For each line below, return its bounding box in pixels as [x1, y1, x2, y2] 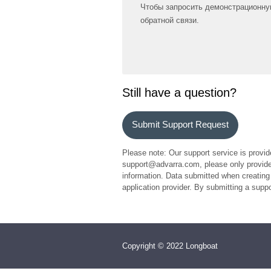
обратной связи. [140, 16, 199, 25]
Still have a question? [122, 86, 237, 100]
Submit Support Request [132, 119, 229, 130]
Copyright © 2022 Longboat [122, 241, 218, 251]
